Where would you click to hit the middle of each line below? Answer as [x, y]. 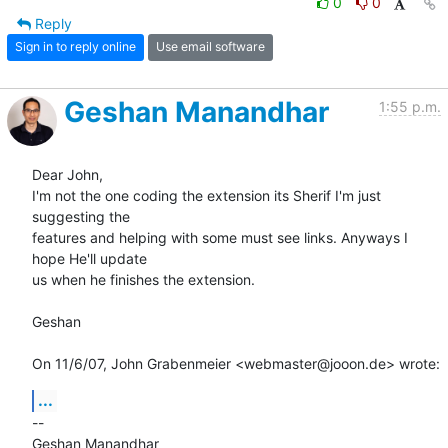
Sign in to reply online [75, 47]
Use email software [210, 47]
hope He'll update [89, 258]
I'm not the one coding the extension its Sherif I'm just [206, 195]
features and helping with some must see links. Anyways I [220, 237]
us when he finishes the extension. [143, 279]
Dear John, [67, 174]
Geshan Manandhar [196, 111]
